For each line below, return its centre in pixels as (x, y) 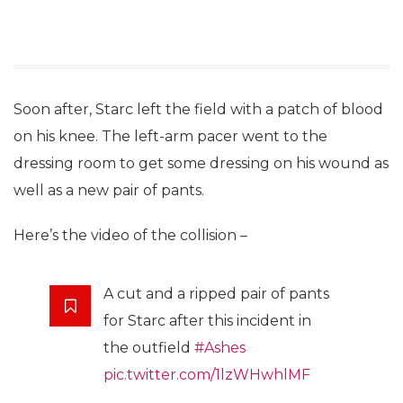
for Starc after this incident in (207, 320)
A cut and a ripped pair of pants (216, 293)
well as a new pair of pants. (109, 190)
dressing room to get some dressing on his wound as (201, 163)
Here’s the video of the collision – (130, 235)
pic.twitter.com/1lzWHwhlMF (207, 374)
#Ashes (220, 347)
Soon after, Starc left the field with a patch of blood (198, 109)
